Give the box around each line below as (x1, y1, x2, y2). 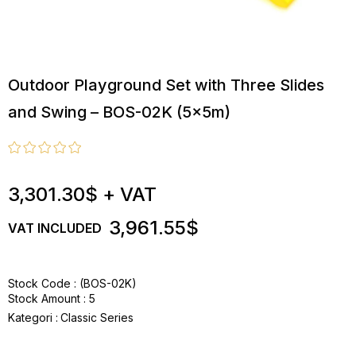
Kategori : (8, 311, 58, 324)
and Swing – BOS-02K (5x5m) (8, 103, 230, 122)
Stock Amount (8, 292, 80, 305)
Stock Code (8, 277, 71, 290)
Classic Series (60, 311, 133, 324)
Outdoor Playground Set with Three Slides (8, 75, 324, 95)
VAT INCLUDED (8, 220, 102, 236)
